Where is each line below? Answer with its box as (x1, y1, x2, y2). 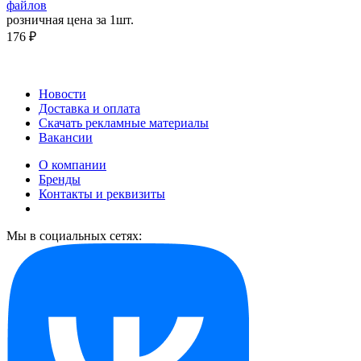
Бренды (39, 172, 81, 187)
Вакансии (39, 131, 93, 145)
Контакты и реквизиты (39, 187, 165, 201)
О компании (39, 158, 106, 172)
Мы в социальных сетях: (6, 229, 142, 243)
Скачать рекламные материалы (39, 116, 209, 131)
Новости (39, 87, 86, 102)
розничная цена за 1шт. (6, 13, 134, 27)
